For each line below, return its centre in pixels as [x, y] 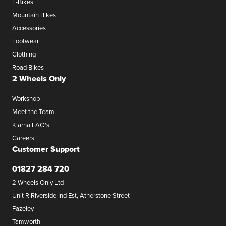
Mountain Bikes [34, 14]
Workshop [26, 98]
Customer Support [46, 149]
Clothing [24, 54]
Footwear [25, 41]
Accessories [29, 27]
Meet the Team [33, 111]
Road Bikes [28, 67]
